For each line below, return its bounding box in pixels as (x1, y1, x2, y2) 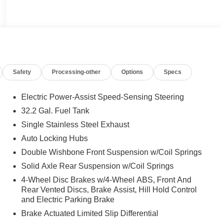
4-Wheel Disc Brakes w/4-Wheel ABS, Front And (21, 176, 191, 184)
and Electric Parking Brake (21, 195, 114, 204)
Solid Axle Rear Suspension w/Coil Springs (21, 162, 174, 170)
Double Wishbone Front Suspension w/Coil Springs (21, 148, 202, 156)
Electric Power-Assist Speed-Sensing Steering (21, 93, 184, 101)
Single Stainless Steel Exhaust (21, 120, 129, 129)
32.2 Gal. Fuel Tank (21, 107, 89, 115)
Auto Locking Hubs (21, 134, 88, 143)
